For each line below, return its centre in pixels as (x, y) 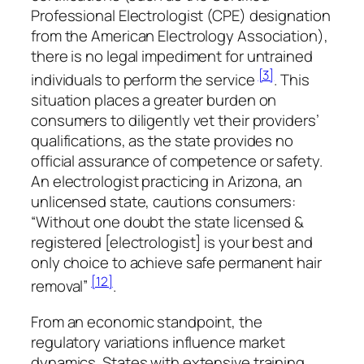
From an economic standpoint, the (147, 321)
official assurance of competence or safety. (177, 160)
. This (292, 79)
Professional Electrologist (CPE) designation (181, 15)
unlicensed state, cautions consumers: (164, 201)
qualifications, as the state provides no (162, 140)
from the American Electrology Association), (180, 35)
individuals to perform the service (145, 79)
